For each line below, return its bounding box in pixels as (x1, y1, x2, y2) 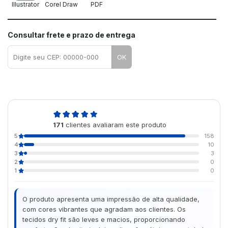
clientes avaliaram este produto (63, 120, 166, 129)
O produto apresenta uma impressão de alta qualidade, (22, 194, 199, 203)
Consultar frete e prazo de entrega (8, 31, 135, 40)
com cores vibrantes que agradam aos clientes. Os (22, 205, 186, 213)
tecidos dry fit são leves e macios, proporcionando (22, 215, 185, 223)
